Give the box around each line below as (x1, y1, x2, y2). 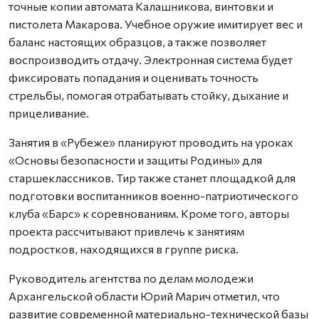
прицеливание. (9, 105, 89, 120)
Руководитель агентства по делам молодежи (9, 271, 253, 285)
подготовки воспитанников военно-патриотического (9, 188, 298, 202)
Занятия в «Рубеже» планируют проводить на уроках (9, 135, 293, 149)
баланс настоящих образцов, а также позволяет (9, 34, 266, 48)
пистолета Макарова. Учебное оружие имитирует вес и (9, 16, 303, 31)
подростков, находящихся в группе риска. (9, 241, 239, 256)
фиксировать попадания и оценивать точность (9, 70, 258, 84)
